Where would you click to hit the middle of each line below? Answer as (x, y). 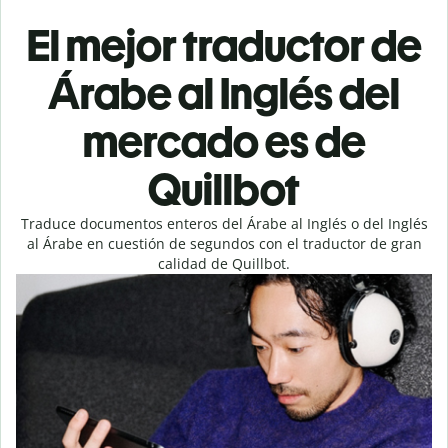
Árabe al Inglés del (224, 93)
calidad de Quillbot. (224, 263)
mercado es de (224, 141)
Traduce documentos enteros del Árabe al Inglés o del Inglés (224, 223)
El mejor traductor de (224, 45)
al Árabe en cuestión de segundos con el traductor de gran (224, 243)
